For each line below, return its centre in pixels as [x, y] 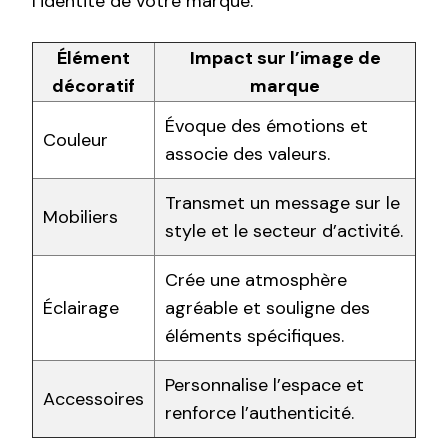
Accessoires [93, 399]
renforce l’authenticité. [259, 413]
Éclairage [81, 308]
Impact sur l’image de [285, 58]
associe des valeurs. [247, 154]
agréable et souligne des [267, 308]
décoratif [93, 86]
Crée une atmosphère [256, 280]
